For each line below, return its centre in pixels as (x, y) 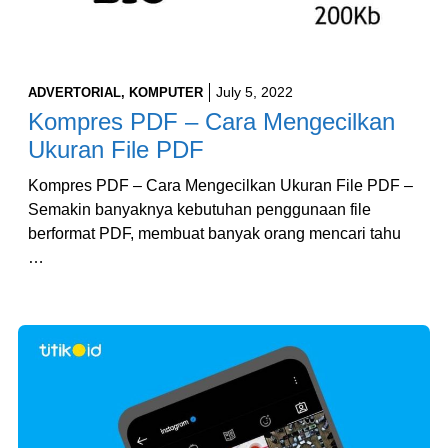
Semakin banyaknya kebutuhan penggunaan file (199, 210)
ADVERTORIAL (74, 93)
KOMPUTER (166, 93)
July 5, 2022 (254, 92)
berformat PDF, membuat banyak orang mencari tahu (214, 234)
